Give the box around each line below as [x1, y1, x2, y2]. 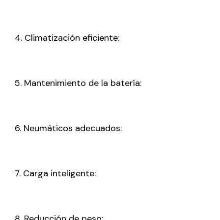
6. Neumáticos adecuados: [15, 122, 122, 135]
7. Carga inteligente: [15, 167, 96, 180]
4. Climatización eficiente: [15, 32, 119, 44]
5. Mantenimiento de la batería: [15, 77, 141, 89]
